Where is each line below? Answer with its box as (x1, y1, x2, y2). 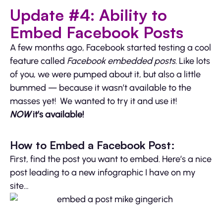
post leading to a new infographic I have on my (10, 166, 196, 178)
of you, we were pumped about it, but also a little (10, 68, 201, 80)
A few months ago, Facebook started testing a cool (10, 42, 211, 53)
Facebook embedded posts (67, 55, 175, 66)
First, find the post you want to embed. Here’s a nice (10, 153, 212, 165)
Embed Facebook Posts (10, 22, 183, 42)
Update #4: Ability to (10, 4, 167, 25)
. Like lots (175, 55, 210, 66)
